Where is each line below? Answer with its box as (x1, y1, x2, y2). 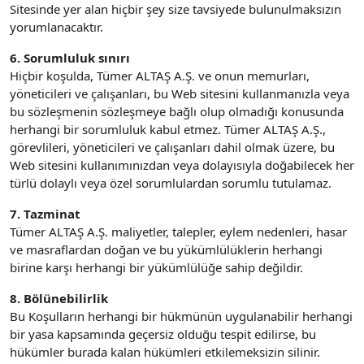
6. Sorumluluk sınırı (10, 50, 130, 66)
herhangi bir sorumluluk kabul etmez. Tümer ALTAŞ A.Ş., (10, 121, 326, 137)
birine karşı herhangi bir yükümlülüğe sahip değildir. (10, 259, 303, 275)
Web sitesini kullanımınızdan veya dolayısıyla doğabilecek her (10, 157, 354, 173)
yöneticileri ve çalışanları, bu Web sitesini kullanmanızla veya (10, 85, 349, 102)
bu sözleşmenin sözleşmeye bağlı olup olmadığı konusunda (10, 103, 344, 119)
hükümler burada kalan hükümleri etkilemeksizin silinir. (10, 344, 320, 360)
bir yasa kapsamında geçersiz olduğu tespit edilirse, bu (10, 326, 316, 342)
